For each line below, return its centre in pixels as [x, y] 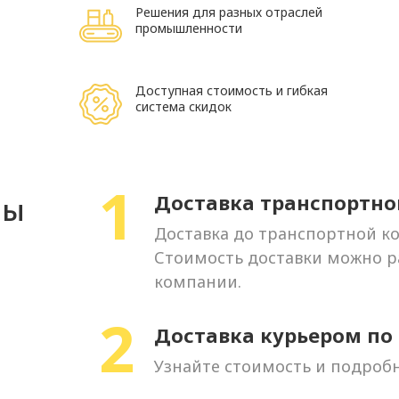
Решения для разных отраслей [229, 12]
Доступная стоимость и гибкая [232, 90]
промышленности [189, 28]
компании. [197, 281]
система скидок [184, 106]
